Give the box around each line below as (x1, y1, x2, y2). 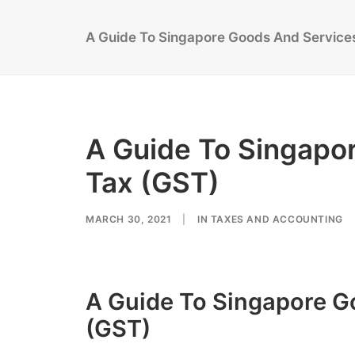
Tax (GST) (86, 166, 219, 199)
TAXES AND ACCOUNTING (210, 213, 343, 225)
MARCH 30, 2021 (86, 213, 172, 225)
